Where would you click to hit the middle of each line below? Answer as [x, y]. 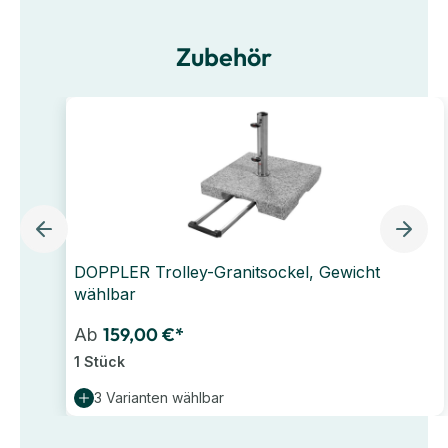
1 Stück [99, 361]
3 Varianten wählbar [159, 397]
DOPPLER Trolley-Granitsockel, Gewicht [227, 271]
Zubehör [224, 56]
